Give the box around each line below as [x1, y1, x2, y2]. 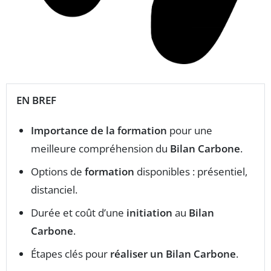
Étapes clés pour [31, 246, 110, 261]
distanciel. [31, 182, 77, 197]
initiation [126, 205, 172, 220]
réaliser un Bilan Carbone [110, 246, 236, 261]
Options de [31, 164, 85, 178]
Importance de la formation [31, 123, 167, 137]
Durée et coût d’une [31, 205, 126, 220]
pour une [167, 123, 212, 137]
